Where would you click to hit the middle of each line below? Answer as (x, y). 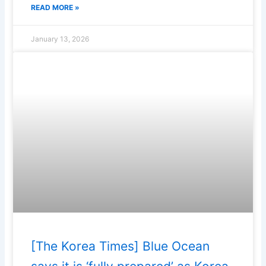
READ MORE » (56, 8)
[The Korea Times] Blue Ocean (121, 246)
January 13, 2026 (60, 39)
